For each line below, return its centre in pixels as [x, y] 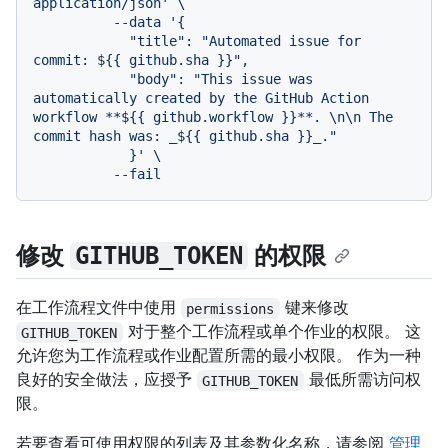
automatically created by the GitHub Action [201, 98]
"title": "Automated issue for [81, 41]
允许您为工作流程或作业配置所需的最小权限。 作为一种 [218, 355]
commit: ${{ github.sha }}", [141, 60]
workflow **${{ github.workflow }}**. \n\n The [213, 117]
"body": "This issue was [81, 79]
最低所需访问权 [362, 379]
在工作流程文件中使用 [98, 307]
